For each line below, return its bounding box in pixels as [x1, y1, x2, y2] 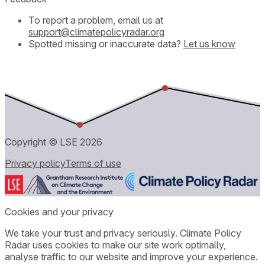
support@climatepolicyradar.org [28, 25, 164, 38]
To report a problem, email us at [28, 14, 163, 26]
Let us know [183, 37, 235, 50]
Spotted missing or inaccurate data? [28, 37, 181, 50]
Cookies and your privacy [5, 205, 114, 218]
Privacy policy [5, 157, 65, 169]
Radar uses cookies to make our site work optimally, [5, 238, 226, 251]
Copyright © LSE [5, 135, 80, 148]
